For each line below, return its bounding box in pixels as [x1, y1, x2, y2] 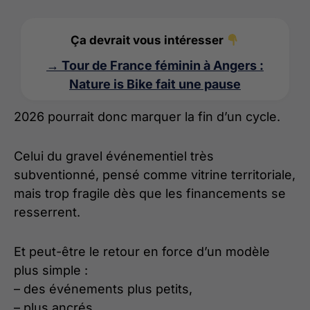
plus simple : [14, 263, 88, 278]
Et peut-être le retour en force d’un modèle [14, 244, 270, 259]
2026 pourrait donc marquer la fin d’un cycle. [14, 109, 280, 125]
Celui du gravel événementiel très [14, 149, 214, 164]
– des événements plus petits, [14, 282, 192, 297]
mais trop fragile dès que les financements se [14, 186, 286, 201]
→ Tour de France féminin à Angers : [46, 58, 264, 73]
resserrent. [14, 205, 80, 220]
